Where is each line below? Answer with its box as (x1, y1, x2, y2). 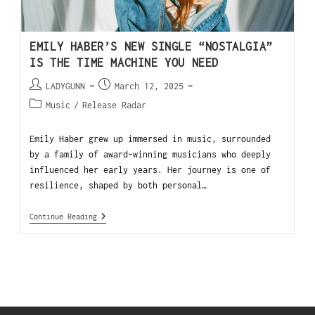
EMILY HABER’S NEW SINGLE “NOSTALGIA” (30, 39, 273, 53)
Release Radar (82, 99, 147, 110)
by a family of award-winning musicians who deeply (30, 148, 271, 160)
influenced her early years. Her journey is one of (30, 164, 271, 175)
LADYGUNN (46, 80, 86, 91)
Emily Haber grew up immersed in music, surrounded (30, 133, 271, 144)
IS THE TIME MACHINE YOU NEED (30, 56, 219, 69)
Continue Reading (30, 212, 98, 221)
